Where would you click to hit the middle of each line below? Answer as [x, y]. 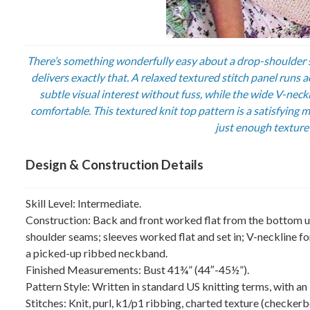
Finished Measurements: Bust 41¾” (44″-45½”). [137, 270]
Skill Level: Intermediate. [83, 203]
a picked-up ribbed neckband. [97, 253]
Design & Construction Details [115, 165]
